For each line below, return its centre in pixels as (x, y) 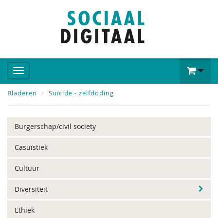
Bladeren (22, 93)
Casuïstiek (31, 147)
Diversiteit (31, 189)
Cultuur (27, 168)
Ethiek (25, 210)
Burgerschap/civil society (55, 126)
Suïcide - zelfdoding (81, 93)
